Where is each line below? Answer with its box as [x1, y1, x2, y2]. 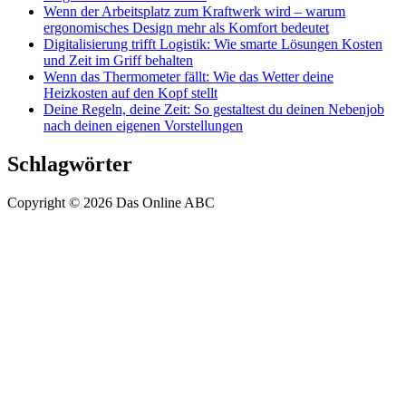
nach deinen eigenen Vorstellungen [43, 118, 243, 134]
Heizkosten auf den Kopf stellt [43, 85, 217, 101]
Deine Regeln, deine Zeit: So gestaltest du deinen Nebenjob [43, 101, 384, 118]
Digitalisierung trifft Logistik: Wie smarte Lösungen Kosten [43, 36, 382, 53]
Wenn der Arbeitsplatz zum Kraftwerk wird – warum [43, 4, 345, 20]
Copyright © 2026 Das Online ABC [7, 195, 215, 211]
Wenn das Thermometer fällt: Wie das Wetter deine [43, 69, 333, 85]
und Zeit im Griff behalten [43, 53, 193, 69]
